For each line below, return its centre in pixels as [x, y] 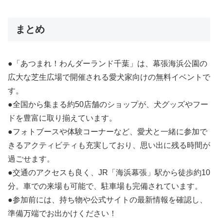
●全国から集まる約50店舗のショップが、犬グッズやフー [108, 105]
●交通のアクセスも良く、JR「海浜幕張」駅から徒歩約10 [109, 173]
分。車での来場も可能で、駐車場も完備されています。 [105, 186]
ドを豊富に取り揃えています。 [62, 118]
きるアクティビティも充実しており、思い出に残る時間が [109, 145]
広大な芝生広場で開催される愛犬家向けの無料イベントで [109, 77]
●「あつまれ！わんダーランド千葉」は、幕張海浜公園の [108, 64]
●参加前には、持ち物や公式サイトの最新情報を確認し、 [108, 200]
